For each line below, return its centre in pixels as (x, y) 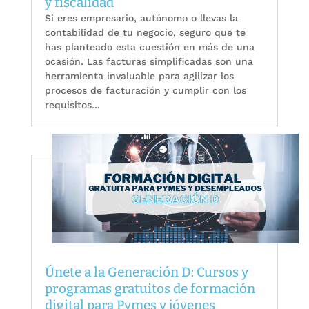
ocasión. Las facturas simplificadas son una (149, 61)
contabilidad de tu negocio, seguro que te (145, 32)
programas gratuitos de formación (150, 289)
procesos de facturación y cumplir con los (145, 90)
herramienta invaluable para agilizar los (139, 76)
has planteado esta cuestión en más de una (149, 47)
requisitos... (72, 104)
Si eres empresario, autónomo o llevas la (141, 18)
